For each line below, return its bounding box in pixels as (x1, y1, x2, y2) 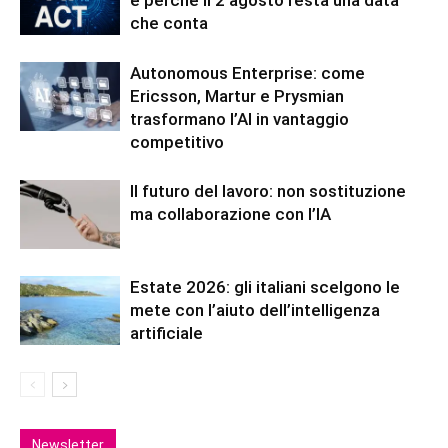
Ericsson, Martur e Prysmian (130, 86, 344, 106)
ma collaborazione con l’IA (130, 204, 331, 224)
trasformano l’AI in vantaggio (130, 109, 349, 129)
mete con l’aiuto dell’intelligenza (130, 300, 380, 320)
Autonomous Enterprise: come (130, 63, 365, 83)
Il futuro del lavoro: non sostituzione (130, 181, 406, 201)
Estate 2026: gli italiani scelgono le (130, 277, 400, 297)
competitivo (130, 132, 224, 152)
